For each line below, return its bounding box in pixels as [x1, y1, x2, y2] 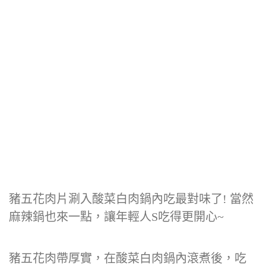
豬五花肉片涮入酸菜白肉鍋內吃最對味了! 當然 [9, 192, 254, 205]
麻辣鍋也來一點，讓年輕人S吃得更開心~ [9, 210, 224, 223]
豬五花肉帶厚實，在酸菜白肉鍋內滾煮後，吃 [9, 252, 246, 265]
